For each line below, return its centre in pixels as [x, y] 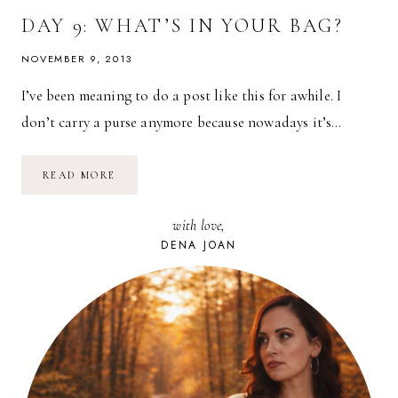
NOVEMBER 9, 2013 [77, 59]
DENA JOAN [199, 246]
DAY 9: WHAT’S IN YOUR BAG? [183, 26]
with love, [199, 226]
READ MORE [80, 175]
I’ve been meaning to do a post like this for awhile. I [182, 96]
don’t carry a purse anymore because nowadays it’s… [182, 123]
